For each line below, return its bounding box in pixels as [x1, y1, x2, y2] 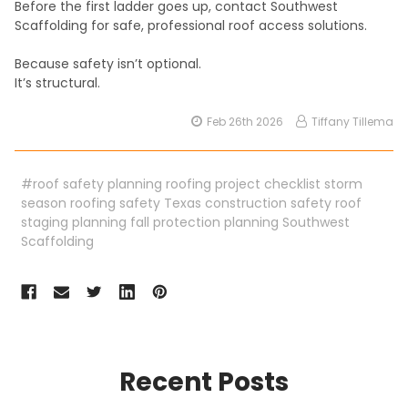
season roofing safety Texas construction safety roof [21, 194, 362, 213]
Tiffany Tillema [311, 114, 393, 130]
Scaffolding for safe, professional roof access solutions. [15, 16, 367, 36]
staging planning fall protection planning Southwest [21, 213, 350, 232]
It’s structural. [15, 74, 100, 93]
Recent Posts [119, 364, 289, 400]
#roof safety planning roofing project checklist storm [21, 175, 362, 194]
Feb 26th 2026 [207, 114, 284, 130]
